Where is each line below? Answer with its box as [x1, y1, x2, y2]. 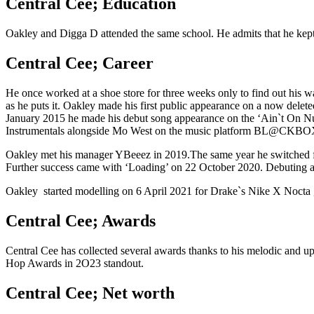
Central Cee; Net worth [6, 283, 175, 302]
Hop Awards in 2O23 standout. [6, 257, 144, 269]
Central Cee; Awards [6, 211, 156, 230]
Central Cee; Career [6, 53, 153, 72]
